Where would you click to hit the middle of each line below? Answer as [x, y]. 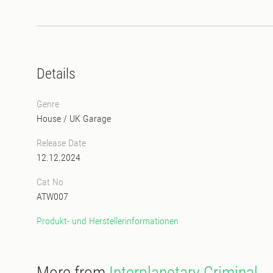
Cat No [50, 182]
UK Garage [90, 118]
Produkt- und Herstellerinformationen [108, 221]
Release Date [61, 143]
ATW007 [52, 196]
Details [56, 73]
